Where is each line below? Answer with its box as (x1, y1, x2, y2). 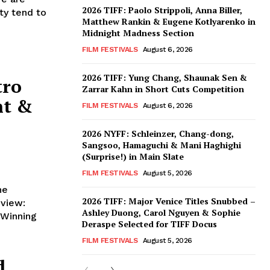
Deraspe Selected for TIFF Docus (82, 218, 217, 230)
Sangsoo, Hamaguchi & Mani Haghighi (82, 139, 241, 151)
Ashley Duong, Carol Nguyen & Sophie (82, 207, 240, 219)
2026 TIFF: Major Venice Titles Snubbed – (82, 195, 256, 207)
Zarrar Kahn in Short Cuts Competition (82, 83, 244, 95)
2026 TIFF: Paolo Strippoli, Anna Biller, (82, 4, 242, 16)
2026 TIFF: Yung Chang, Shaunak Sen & (82, 72, 247, 84)
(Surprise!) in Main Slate (82, 151, 184, 163)
